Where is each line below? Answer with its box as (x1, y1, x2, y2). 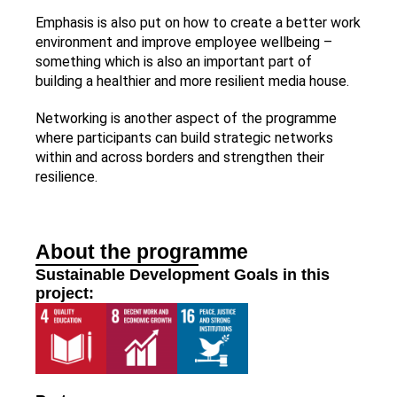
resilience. (35, 167, 97, 185)
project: (35, 284, 94, 302)
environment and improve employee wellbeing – (35, 33, 332, 51)
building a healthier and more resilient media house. (35, 72, 349, 90)
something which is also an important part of (35, 52, 312, 70)
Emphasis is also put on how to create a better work (35, 13, 361, 31)
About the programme (35, 240, 248, 263)
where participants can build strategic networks (35, 128, 333, 146)
